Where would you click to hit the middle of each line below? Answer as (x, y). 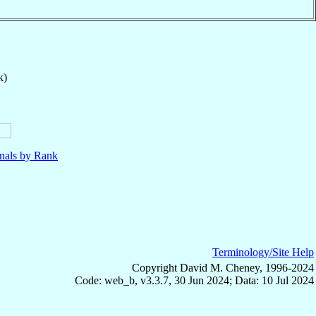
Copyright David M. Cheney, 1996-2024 (223, 267)
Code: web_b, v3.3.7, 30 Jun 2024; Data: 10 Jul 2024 (194, 280)
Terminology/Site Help (263, 252)
